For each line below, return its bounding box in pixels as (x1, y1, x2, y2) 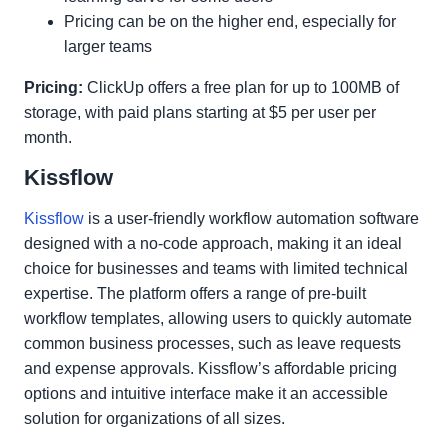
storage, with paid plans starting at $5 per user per (24, 104, 376, 121)
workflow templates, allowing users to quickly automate (24, 310, 412, 327)
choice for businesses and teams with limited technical (24, 260, 408, 277)
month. (24, 129, 72, 146)
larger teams (64, 38, 152, 55)
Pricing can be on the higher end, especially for (64, 13, 396, 30)
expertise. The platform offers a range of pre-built (24, 285, 366, 302)
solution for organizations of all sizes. (24, 410, 285, 427)
